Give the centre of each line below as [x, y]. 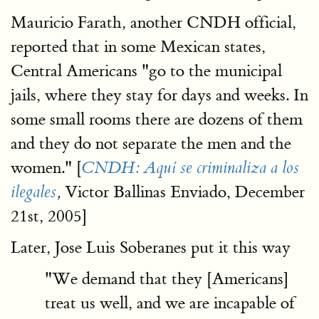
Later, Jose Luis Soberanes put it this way [151, 247]
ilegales [33, 192]
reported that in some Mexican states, [138, 47]
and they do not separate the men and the [151, 143]
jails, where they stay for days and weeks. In [159, 95]
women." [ [46, 168]
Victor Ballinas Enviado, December [183, 192]
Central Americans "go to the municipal [146, 71]
